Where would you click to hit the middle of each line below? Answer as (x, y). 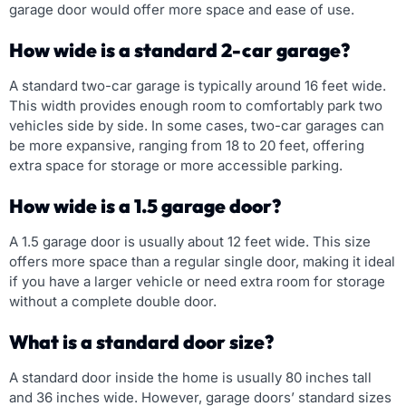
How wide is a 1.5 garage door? (145, 205)
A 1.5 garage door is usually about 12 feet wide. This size (190, 241)
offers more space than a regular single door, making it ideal (202, 261)
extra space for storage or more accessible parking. (176, 165)
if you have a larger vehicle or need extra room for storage (197, 281)
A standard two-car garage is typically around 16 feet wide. (198, 85)
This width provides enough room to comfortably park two (196, 105)
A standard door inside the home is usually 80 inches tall (190, 377)
